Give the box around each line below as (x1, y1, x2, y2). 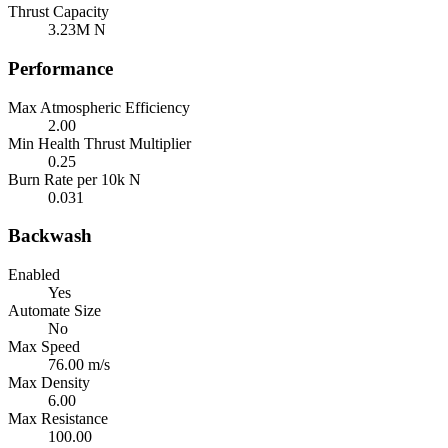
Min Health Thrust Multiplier (8, 134, 191, 152)
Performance (8, 57, 113, 79)
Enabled (8, 266, 60, 284)
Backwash (8, 225, 92, 247)
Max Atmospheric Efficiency (8, 98, 190, 116)
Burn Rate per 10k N (8, 170, 141, 188)
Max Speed (8, 338, 80, 356)
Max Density (8, 374, 90, 392)
